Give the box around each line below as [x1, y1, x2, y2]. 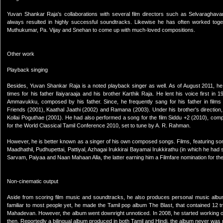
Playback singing [7, 67, 48, 73]
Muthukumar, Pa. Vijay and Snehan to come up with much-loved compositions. [7, 27, 195, 33]
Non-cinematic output [7, 178, 58, 184]
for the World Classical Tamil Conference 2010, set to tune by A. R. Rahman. [7, 122, 191, 128]
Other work [7, 51, 34, 57]
